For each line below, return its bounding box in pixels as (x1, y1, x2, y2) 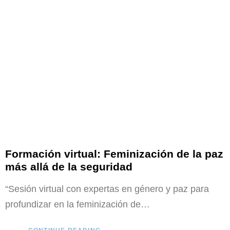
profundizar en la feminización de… (5, 199, 150, 209)
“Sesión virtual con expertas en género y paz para (5, 183, 209, 194)
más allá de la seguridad (5, 160, 132, 172)
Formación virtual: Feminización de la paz (5, 147, 223, 160)
